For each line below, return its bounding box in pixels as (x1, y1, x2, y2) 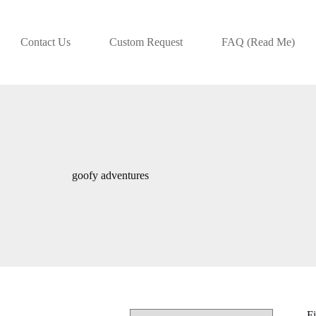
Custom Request (109, 36, 183, 48)
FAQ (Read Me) (221, 36, 296, 48)
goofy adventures (72, 169, 150, 181)
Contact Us (20, 36, 71, 48)
